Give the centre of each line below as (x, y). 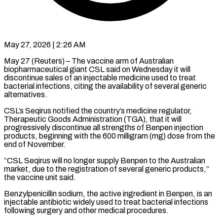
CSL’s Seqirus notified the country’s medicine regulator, (98, 110)
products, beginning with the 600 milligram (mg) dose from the (110, 136)
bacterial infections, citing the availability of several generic (105, 86)
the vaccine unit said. (40, 177)
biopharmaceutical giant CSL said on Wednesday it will (97, 69)
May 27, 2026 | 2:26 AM (45, 44)
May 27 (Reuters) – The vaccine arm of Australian (89, 61)
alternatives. (26, 94)
